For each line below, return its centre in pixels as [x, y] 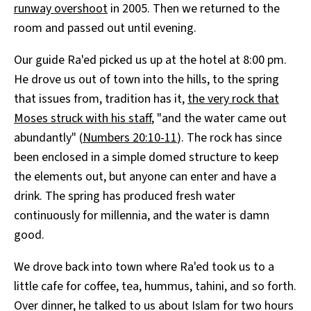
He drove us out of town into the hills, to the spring [146, 80]
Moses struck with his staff [83, 119]
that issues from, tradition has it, [101, 99]
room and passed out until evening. [105, 28]
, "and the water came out [219, 119]
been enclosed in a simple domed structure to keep [146, 158]
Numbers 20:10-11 [130, 138]
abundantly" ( [48, 138]
